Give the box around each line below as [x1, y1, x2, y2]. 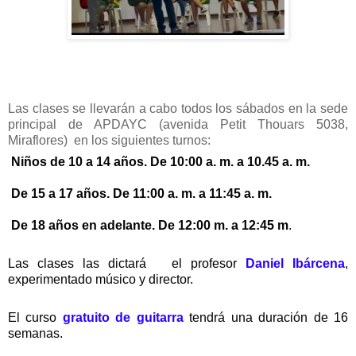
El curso [8, 311, 63, 325]
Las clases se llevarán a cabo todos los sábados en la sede [8, 101, 348, 115]
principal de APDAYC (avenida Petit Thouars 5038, [8, 117, 348, 131]
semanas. [8, 327, 66, 341]
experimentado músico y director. [8, 273, 196, 287]
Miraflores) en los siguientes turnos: [8, 133, 217, 147]
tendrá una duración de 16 [183, 311, 349, 325]
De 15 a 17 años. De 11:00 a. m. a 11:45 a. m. [11, 187, 275, 201]
